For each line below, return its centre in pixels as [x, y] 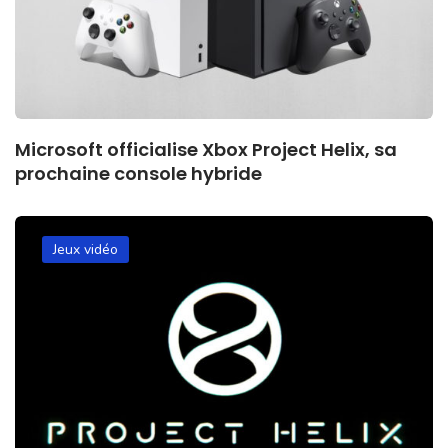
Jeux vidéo [85, 250]
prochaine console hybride [138, 174]
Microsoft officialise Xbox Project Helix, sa [206, 150]
